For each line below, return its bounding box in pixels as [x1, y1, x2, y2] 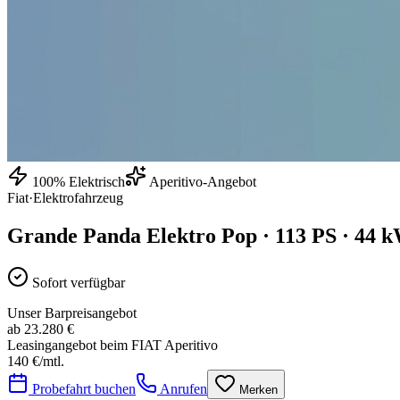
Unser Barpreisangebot [7, 304, 137, 321]
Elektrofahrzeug [33, 190, 123, 205]
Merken [236, 382, 278, 396]
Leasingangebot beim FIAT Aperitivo [7, 337, 218, 353]
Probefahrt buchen [29, 380, 136, 396]
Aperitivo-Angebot [146, 174, 256, 189]
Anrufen [157, 380, 207, 396]
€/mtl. [29, 353, 64, 369]
